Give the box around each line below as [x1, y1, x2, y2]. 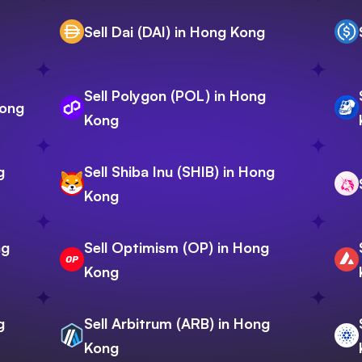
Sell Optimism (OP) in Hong [84, 238, 269, 257]
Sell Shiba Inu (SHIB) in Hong [84, 162, 275, 181]
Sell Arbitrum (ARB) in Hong [84, 314, 270, 333]
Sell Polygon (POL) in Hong [84, 86, 266, 105]
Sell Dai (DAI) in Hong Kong [84, 23, 265, 41]
